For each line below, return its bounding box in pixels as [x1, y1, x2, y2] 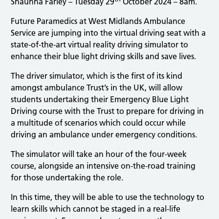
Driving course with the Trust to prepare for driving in [11, 106, 204, 116]
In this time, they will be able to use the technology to [11, 192, 205, 202]
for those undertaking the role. [11, 173, 124, 183]
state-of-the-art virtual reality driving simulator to [11, 40, 189, 50]
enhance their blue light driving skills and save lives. [11, 51, 197, 62]
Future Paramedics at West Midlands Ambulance [11, 16, 186, 26]
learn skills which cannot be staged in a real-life [11, 204, 181, 214]
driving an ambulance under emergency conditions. [11, 130, 197, 140]
